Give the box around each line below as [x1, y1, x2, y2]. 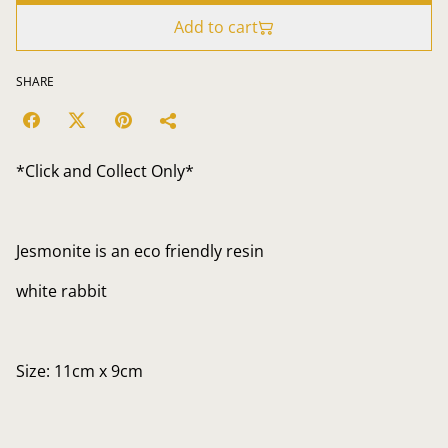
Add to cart [174, 16, 258, 38]
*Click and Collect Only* [16, 160, 194, 182]
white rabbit [16, 280, 107, 302]
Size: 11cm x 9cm [16, 360, 143, 382]
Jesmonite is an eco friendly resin [16, 240, 264, 262]
